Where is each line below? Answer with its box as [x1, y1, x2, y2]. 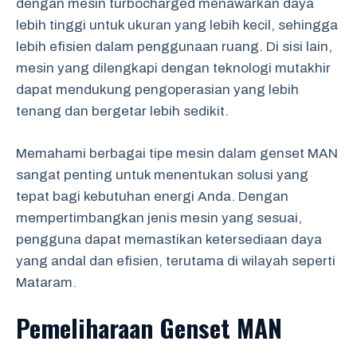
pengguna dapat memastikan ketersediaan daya [16, 231, 322, 247]
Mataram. [16, 274, 76, 290]
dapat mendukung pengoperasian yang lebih [16, 82, 299, 97]
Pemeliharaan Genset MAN [16, 309, 282, 346]
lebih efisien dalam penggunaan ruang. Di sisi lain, [16, 39, 332, 54]
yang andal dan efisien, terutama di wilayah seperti [16, 253, 335, 269]
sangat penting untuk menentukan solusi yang [16, 167, 308, 182]
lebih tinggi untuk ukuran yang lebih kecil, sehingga [16, 18, 338, 33]
